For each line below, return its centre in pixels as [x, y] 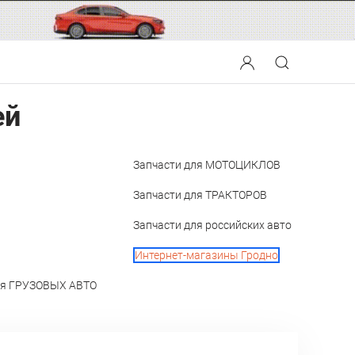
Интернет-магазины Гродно [206, 256]
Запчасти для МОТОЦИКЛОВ [207, 165]
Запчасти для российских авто [212, 225]
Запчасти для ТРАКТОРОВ [200, 195]
